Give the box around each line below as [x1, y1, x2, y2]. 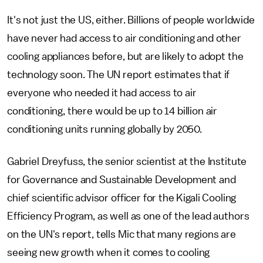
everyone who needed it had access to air [7, 87, 197, 98]
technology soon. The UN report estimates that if [7, 69, 230, 80]
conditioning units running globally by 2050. [7, 124, 202, 134]
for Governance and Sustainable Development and [7, 174, 236, 185]
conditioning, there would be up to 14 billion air [7, 106, 218, 116]
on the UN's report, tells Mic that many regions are [7, 229, 236, 240]
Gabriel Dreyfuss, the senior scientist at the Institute [7, 156, 247, 167]
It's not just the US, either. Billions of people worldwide [7, 15, 255, 25]
